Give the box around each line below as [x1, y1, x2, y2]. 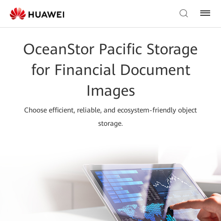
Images [86, 82, 135, 100]
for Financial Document [31, 61, 190, 79]
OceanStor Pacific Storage [23, 40, 198, 58]
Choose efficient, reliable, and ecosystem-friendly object [24, 106, 197, 114]
